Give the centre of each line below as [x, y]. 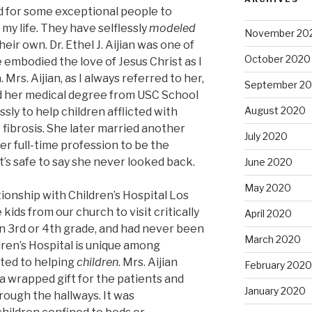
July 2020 [266, 136]
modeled [172, 28]
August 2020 [275, 111]
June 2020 [268, 162]
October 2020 [277, 59]
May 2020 [267, 188]
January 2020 [275, 291]
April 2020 [268, 214]
